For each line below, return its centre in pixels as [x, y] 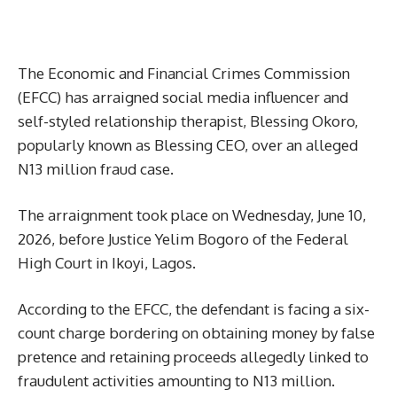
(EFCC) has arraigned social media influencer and [183, 97]
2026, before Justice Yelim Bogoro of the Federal [183, 239]
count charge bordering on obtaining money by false [196, 333]
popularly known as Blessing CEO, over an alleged [188, 145]
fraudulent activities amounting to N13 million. [176, 381]
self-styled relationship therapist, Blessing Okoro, [188, 121]
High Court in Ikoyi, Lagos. [107, 263]
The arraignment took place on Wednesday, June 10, [192, 215]
